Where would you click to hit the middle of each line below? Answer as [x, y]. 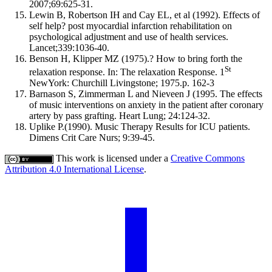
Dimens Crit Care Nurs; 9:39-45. [92, 137]
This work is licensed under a [112, 158]
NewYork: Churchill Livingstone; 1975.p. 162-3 [122, 83]
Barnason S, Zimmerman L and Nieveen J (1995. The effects [146, 93]
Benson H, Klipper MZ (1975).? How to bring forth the [136, 58]
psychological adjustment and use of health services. [129, 36]
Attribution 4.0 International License [74, 169]
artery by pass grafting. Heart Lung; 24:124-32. [120, 115]
